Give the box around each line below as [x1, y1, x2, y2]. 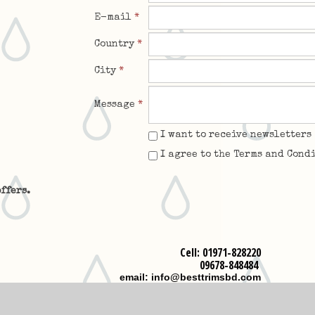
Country [94, 39, 134, 49]
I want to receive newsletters [157, 130, 311, 140]
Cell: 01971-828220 [179, 245, 261, 260]
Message [94, 100, 135, 110]
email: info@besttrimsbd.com [119, 271, 261, 283]
